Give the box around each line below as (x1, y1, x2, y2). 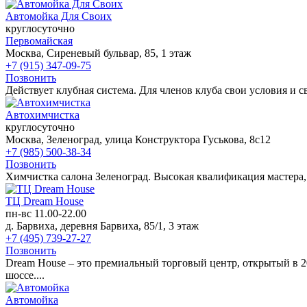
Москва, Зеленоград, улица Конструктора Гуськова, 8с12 (5, 133, 271, 145)
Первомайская (5, 34, 73, 47)
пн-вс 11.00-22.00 (5, 207, 86, 219)
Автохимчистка (5, 108, 79, 121)
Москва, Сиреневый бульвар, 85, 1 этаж (5, 47, 191, 59)
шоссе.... (5, 269, 45, 281)
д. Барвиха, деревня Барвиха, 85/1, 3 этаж (5, 219, 199, 232)
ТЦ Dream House (5, 195, 84, 207)
